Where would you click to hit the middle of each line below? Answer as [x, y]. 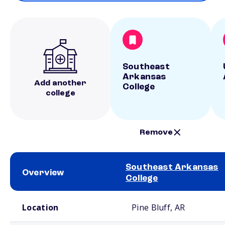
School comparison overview [44, 195]
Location [40, 207]
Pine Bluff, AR [158, 207]
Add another [60, 83]
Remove [156, 132]
